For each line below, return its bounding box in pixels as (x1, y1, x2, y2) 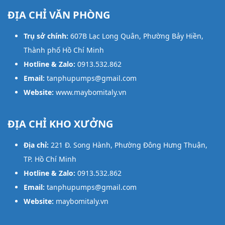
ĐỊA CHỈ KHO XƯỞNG (8, 117, 113, 131)
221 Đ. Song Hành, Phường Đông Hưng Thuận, (49, 140, 207, 150)
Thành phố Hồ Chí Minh (24, 45, 104, 55)
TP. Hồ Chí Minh (24, 154, 76, 164)
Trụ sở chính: (24, 31, 70, 41)
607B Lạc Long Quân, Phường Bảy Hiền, (70, 31, 203, 41)
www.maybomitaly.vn (56, 87, 127, 97)
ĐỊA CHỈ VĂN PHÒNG (8, 8, 110, 22)
